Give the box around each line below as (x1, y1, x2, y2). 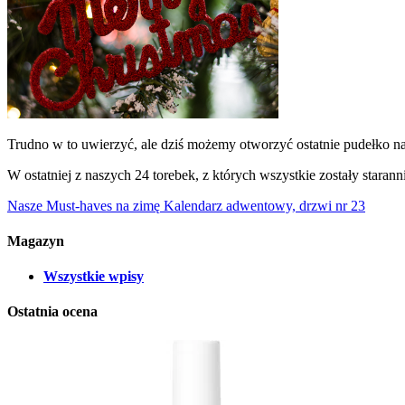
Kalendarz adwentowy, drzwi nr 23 (164, 197, 365, 213)
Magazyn (7, 232, 64, 249)
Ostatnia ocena (7, 304, 98, 320)
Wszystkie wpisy (43, 268, 144, 285)
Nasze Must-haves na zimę (7, 197, 160, 213)
